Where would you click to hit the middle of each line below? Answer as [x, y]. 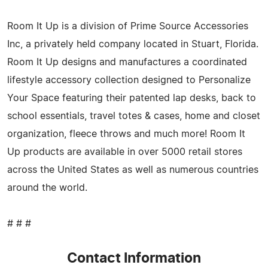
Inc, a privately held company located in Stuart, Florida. [133, 44]
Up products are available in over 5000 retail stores [125, 152]
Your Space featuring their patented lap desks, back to [132, 98]
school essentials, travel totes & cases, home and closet [134, 116]
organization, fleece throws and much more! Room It [126, 134]
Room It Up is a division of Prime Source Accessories [128, 26]
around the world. [47, 188]
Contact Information [134, 258]
